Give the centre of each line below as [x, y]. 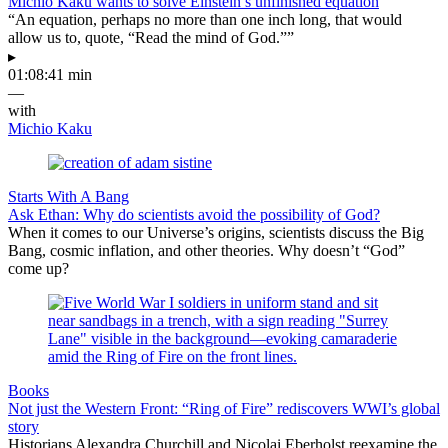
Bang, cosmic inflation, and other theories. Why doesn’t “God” [206, 250]
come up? [38, 268]
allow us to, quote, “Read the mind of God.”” [151, 37]
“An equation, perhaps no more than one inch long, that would [205, 19]
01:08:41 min [50, 74]
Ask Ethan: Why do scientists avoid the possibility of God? [194, 214]
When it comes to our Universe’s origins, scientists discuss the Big [216, 232]
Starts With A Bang [68, 196]
